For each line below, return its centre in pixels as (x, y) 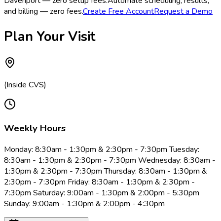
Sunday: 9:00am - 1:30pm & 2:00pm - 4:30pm (84, 204)
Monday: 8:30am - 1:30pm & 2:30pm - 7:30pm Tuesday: (102, 150)
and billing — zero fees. (43, 12)
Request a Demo (183, 12)
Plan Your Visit (50, 37)
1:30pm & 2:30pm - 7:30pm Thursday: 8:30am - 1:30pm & (106, 171)
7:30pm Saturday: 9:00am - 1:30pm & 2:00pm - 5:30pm (102, 193)
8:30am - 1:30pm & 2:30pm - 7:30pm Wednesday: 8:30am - (110, 161)
